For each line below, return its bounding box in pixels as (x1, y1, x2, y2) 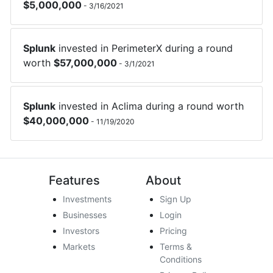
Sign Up (160, 194, 192, 205)
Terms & (160, 241, 193, 252)
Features (49, 173, 100, 188)
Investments (63, 194, 112, 205)
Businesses (63, 210, 107, 221)
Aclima (112, 100, 143, 113)
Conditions (160, 254, 202, 265)
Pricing (160, 225, 188, 236)
